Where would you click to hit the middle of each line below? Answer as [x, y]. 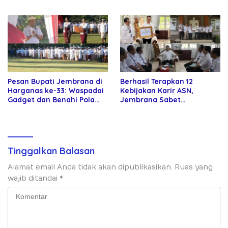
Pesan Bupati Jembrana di [55, 82]
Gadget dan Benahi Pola [51, 100]
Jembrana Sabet [150, 100]
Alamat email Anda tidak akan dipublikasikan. [90, 167]
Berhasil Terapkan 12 [156, 82]
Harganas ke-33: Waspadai [56, 91]
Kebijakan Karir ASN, [157, 91]
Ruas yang [194, 167]
